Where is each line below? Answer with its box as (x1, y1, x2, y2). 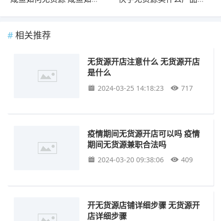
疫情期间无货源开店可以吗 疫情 (87, 127, 200, 139)
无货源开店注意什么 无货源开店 (87, 56, 200, 68)
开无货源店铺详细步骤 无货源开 (87, 199, 200, 211)
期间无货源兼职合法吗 (87, 138, 167, 150)
